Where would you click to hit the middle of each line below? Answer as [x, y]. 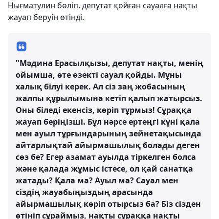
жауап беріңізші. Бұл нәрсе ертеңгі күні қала [108, 122]
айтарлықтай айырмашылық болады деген [108, 145]
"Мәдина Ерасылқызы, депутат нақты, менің [109, 63]
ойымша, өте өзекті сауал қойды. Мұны [99, 75]
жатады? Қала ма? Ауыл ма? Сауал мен [97, 181]
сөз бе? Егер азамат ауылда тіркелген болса [106, 157]
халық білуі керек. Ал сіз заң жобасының [100, 87]
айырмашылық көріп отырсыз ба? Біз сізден [108, 204]
